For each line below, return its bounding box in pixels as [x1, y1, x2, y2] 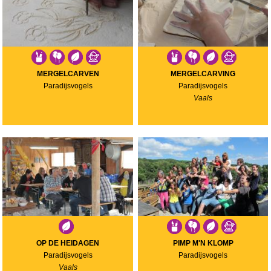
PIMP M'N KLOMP [172, 238, 233, 247]
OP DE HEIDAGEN [36, 238, 100, 247]
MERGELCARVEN [36, 69, 99, 78]
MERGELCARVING [171, 69, 236, 78]
